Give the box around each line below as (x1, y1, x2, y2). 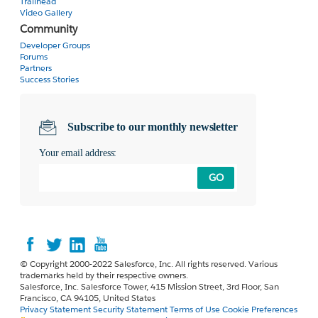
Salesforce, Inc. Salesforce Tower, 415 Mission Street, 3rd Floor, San (20, 280, 279, 293)
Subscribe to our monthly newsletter (67, 120, 238, 133)
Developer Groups (20, 38, 90, 51)
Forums (20, 50, 48, 62)
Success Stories (20, 72, 79, 85)
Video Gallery (20, 6, 72, 18)
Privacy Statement (20, 303, 93, 316)
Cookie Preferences (222, 303, 297, 316)
